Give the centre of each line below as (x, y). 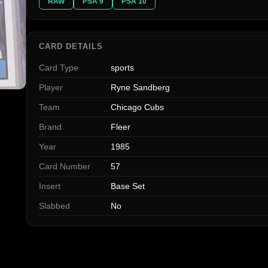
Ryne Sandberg (140, 88)
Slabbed (54, 206)
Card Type (59, 68)
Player (51, 88)
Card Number (65, 167)
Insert (50, 186)
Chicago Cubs (137, 107)
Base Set (128, 186)
